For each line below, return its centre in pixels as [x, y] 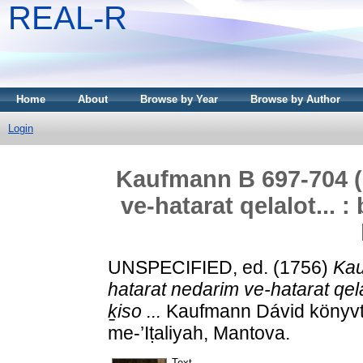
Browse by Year [179, 99]
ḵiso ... [135, 311]
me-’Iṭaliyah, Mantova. [199, 333]
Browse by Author [295, 99]
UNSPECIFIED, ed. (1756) [220, 267]
